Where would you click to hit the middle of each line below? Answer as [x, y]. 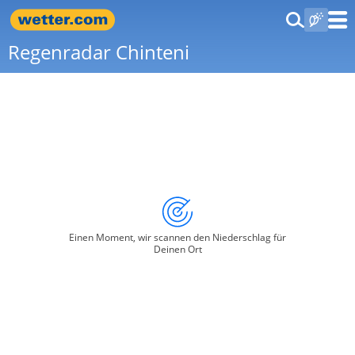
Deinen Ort [177, 249]
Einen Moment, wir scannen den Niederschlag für [177, 237]
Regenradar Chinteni [99, 52]
